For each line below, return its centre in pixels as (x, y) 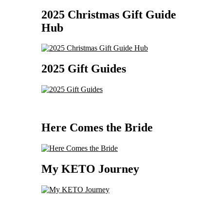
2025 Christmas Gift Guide (109, 14)
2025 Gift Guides (84, 69)
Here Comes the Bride (97, 128)
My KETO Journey (90, 169)
